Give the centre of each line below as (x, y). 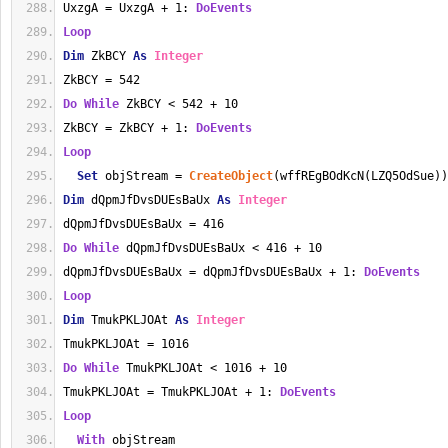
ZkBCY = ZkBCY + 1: (129, 128)
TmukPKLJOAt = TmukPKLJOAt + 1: (171, 392)
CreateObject (231, 176)
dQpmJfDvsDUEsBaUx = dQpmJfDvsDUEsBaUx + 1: (213, 272)
